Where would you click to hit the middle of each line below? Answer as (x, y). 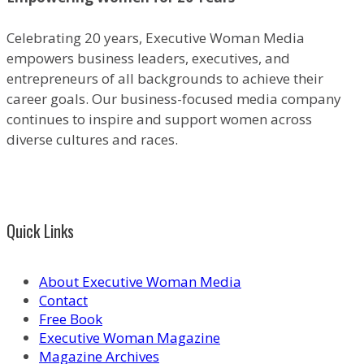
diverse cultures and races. (92, 139)
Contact (63, 301)
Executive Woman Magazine (130, 338)
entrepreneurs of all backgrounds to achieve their (165, 78)
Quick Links (40, 230)
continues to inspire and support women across (159, 119)
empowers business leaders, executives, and (148, 58)
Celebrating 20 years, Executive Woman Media (156, 37)
